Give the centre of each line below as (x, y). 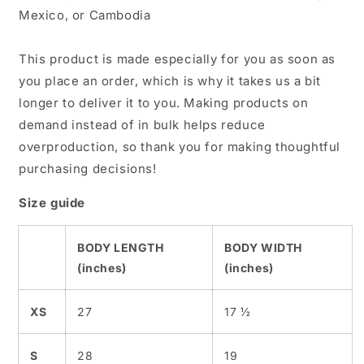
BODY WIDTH (263, 247)
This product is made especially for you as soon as (178, 59)
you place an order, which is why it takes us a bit (170, 81)
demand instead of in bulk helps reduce (142, 125)
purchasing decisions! (88, 169)
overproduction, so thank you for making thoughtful (180, 147)
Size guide (52, 203)
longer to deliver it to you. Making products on (164, 103)
